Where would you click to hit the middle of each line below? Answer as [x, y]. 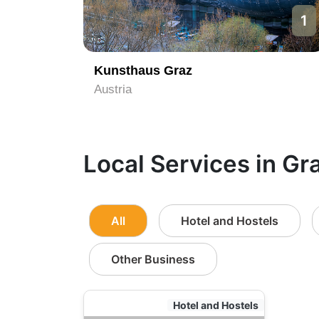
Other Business [153, 259]
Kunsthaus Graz [143, 70]
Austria [113, 89]
